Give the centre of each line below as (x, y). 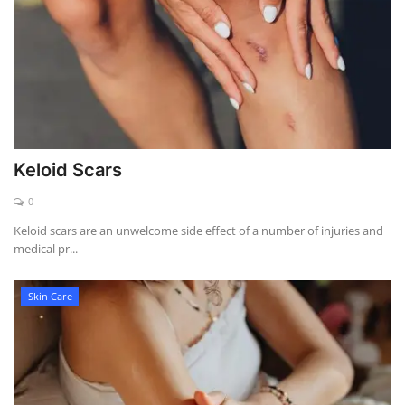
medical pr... (46, 249)
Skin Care (50, 297)
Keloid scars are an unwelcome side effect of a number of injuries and (198, 231)
